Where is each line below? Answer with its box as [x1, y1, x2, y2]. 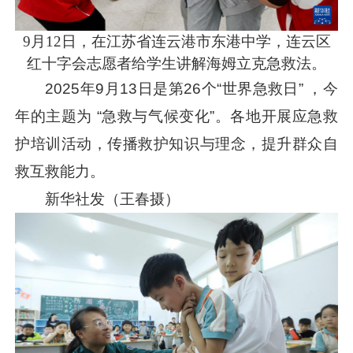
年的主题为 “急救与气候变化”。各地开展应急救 [15, 107, 338, 124]
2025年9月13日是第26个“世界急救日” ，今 [45, 80, 338, 97]
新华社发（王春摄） [45, 190, 180, 207]
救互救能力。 [15, 162, 106, 180]
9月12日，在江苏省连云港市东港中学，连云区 [22, 32, 331, 50]
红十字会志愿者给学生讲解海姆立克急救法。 [27, 54, 326, 72]
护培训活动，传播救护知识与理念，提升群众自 [15, 135, 338, 152]
